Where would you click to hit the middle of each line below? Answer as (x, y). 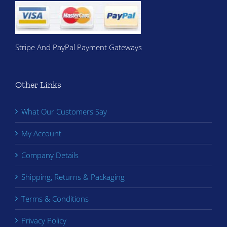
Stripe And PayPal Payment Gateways (79, 47)
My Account (41, 134)
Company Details (50, 155)
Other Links (38, 85)
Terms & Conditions (55, 199)
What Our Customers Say (64, 112)
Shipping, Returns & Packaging (73, 177)
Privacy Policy (44, 221)
